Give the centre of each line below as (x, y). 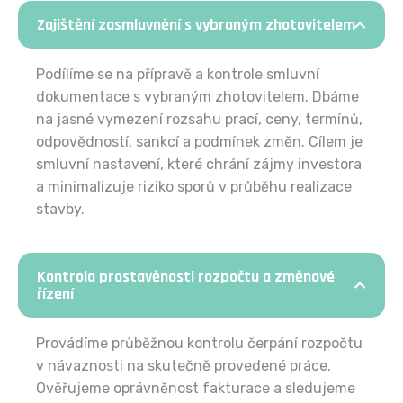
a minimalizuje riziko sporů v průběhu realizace (194, 187)
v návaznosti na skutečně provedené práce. (184, 366)
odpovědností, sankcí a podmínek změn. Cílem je (199, 142)
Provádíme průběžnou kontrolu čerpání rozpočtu (199, 344)
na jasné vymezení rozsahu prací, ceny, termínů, (199, 120)
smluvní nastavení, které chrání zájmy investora (199, 165)
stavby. (60, 210)
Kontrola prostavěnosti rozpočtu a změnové (186, 277)
